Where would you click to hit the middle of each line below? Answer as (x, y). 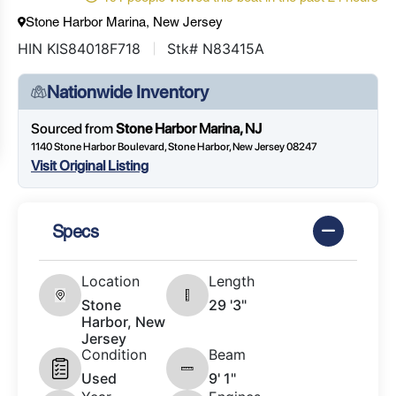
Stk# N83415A (216, 49)
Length (232, 282)
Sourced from (73, 129)
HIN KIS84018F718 (79, 49)
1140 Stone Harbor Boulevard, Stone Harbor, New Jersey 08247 (174, 147)
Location (110, 282)
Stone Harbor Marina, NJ (189, 129)
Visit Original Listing (90, 166)
